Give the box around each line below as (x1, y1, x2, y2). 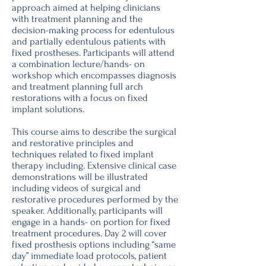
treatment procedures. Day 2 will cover (12, 227, 167, 239)
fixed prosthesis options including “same (12, 239, 176, 250)
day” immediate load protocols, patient (12, 250, 167, 261)
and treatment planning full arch (12, 81, 143, 92)
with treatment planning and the (12, 13, 142, 24)
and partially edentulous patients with (12, 36, 166, 47)
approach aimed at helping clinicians (12, 2, 160, 13)
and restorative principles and (12, 137, 134, 148)
